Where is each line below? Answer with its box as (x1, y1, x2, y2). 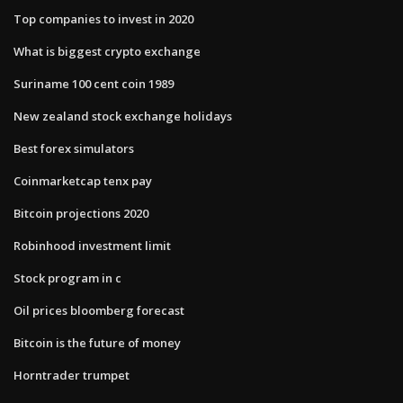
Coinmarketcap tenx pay (13, 172, 152, 189)
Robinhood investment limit (13, 237, 171, 254)
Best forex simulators (13, 139, 134, 157)
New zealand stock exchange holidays (13, 107, 232, 124)
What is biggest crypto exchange (13, 42, 201, 59)
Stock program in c (13, 269, 121, 286)
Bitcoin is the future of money (13, 334, 181, 351)
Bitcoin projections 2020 (13, 204, 148, 221)
